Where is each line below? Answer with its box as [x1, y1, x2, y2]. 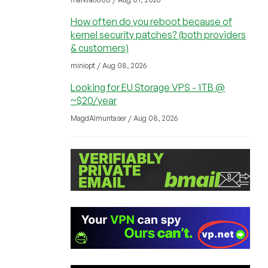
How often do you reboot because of [71, 16, 232, 28]
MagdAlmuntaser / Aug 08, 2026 [71, 114, 178, 123]
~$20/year [71, 95, 117, 106]
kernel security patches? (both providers [71, 29, 246, 41]
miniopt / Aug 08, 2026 [71, 61, 147, 70]
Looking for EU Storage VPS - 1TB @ [71, 81, 225, 93]
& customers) [71, 42, 129, 54]
